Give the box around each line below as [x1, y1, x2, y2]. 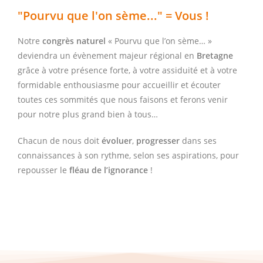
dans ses [180, 135, 217, 147]
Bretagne [197, 50, 233, 62]
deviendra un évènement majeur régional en [18, 50, 197, 62]
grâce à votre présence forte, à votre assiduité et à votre [18, 65, 237, 76]
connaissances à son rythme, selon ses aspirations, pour [18, 150, 239, 161]
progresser [136, 135, 180, 147]
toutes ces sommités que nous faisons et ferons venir [18, 94, 228, 106]
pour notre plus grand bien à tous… [18, 109, 158, 120]
